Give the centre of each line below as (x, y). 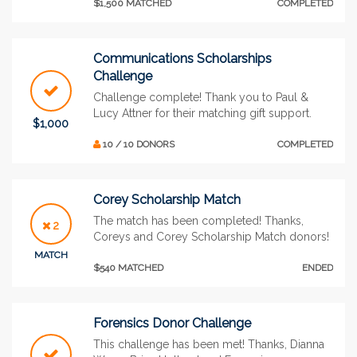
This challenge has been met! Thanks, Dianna (209, 344)
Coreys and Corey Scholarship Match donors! (211, 236)
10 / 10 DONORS (137, 144)
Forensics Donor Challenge (172, 323)
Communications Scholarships (182, 58)
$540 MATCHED (128, 267)
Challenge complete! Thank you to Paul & (201, 97)
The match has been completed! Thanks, (198, 220)
